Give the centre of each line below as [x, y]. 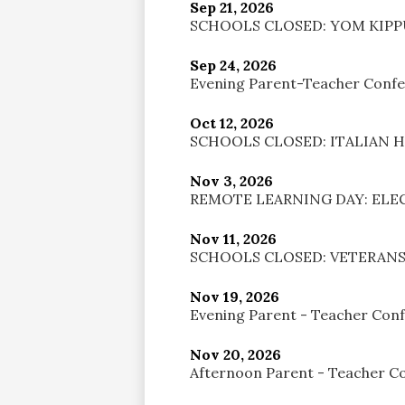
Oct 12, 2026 [232, 122]
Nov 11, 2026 [233, 238]
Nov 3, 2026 [231, 180]
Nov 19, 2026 [235, 296]
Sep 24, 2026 [233, 65]
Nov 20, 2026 [235, 354]
